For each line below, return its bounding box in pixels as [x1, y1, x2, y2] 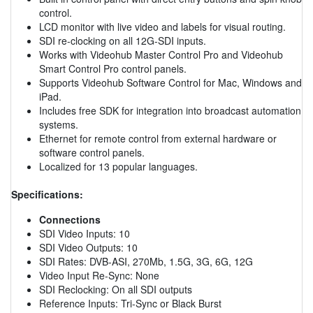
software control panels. [39, 145, 145, 159]
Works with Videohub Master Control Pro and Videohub [39, 47, 283, 61]
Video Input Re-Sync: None [39, 268, 159, 282]
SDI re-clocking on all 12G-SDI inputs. [39, 33, 206, 48]
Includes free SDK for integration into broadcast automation [39, 103, 301, 117]
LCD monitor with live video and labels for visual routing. [39, 19, 286, 34]
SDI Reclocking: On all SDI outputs [39, 282, 192, 296]
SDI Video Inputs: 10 [39, 226, 130, 240]
